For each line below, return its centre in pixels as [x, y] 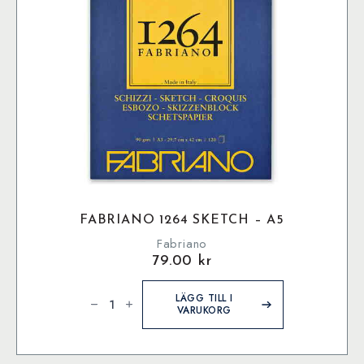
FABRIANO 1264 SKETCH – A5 [182, 220]
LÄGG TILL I [204, 298]
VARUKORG [204, 310]
